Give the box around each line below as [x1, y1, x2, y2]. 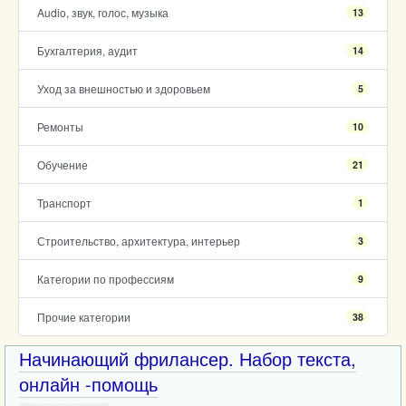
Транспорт [37, 195, 92, 210]
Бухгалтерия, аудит [37, 43, 138, 58]
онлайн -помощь [19, 371, 158, 397]
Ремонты [37, 119, 83, 134]
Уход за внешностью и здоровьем [37, 81, 210, 96]
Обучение [37, 157, 88, 172]
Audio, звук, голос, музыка [37, 5, 169, 20]
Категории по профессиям [37, 271, 174, 286]
